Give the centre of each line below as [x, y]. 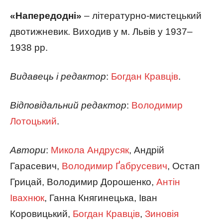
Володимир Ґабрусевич [114, 166]
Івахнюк [27, 198]
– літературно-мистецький [142, 15]
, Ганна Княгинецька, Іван [101, 198]
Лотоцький [33, 121]
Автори [28, 150]
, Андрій [147, 150]
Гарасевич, [36, 166]
